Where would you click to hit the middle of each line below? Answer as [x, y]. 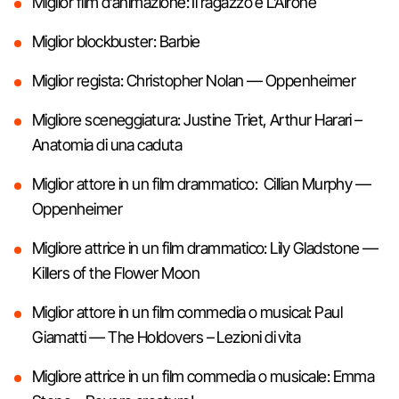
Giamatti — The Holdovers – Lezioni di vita [167, 337]
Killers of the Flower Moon [116, 273]
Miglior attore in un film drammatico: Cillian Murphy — [202, 183]
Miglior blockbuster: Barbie [116, 41]
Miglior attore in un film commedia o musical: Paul [187, 312]
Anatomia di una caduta [107, 144]
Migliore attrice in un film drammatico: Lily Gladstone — [205, 248]
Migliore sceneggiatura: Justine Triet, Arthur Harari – [197, 119]
